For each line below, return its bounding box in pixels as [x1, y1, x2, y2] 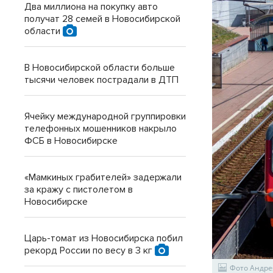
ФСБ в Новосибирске [24, 135, 118, 147]
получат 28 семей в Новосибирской [24, 13, 180, 25]
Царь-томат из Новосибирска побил [24, 232, 183, 244]
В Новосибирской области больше [24, 62, 175, 74]
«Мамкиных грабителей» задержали [24, 171, 182, 183]
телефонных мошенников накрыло [24, 122, 177, 135]
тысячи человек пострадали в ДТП [24, 74, 179, 86]
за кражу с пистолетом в [24, 183, 133, 196]
